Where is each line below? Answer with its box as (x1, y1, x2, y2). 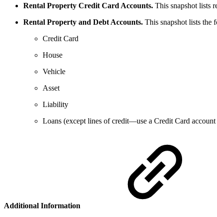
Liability (43, 100, 68, 108)
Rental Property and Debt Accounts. (23, 17, 143, 26)
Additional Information (4, 201, 82, 210)
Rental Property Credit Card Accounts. (23, 1, 153, 10)
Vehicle (43, 67, 65, 76)
